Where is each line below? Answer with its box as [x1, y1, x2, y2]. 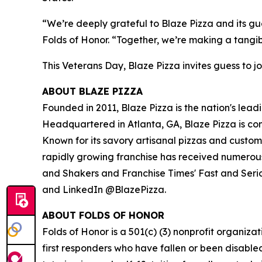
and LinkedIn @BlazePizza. [42, 184, 166, 195]
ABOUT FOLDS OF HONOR [42, 209, 164, 221]
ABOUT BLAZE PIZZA [42, 85, 143, 97]
